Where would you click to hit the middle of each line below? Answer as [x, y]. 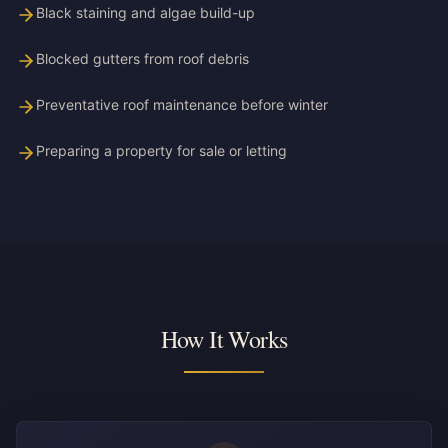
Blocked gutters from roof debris [142, 58]
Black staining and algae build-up [145, 12]
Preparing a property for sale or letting [161, 150]
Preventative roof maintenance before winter [182, 104]
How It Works [224, 339]
